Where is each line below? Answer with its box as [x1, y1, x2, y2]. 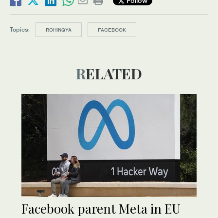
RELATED [86, 63, 142, 83]
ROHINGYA [46, 26, 72, 33]
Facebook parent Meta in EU [21, 200, 181, 217]
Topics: [10, 25, 30, 33]
